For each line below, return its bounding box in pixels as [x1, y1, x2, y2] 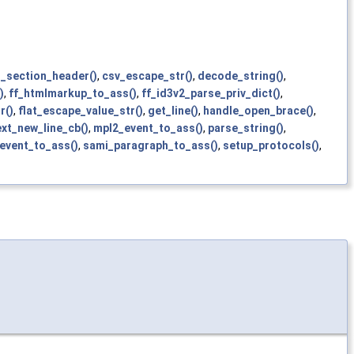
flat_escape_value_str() [18, 104, 143, 117]
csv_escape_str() [102, 69, 193, 82]
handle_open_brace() [203, 104, 314, 117]
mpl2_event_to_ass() [93, 121, 203, 134]
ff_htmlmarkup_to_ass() [9, 86, 137, 100]
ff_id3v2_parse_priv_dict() [141, 86, 281, 100]
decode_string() [198, 69, 284, 82]
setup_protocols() [223, 138, 319, 152]
